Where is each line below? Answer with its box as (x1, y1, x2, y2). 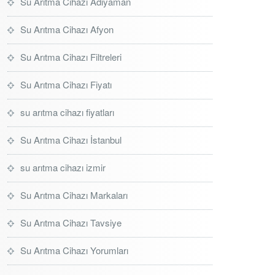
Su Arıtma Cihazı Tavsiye (20, 216, 122, 229)
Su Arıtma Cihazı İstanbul (20, 133, 122, 146)
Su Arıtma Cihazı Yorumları (20, 244, 128, 257)
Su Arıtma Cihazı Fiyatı (20, 78, 112, 91)
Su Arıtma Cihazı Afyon (20, 23, 114, 36)
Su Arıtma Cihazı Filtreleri (20, 50, 122, 63)
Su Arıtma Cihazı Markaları (20, 188, 128, 201)
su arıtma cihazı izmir (20, 161, 106, 174)
